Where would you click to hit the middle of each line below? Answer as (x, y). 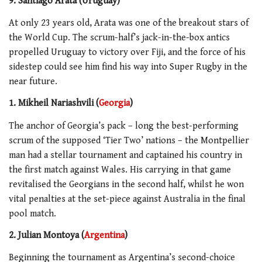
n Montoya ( (60, 236)
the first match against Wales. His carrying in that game (120, 170)
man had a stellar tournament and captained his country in (125, 155)
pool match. (32, 213)
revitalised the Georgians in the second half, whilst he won (126, 184)
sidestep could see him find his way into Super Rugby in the (128, 67)
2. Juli (20, 236)
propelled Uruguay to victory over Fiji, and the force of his (127, 52)
